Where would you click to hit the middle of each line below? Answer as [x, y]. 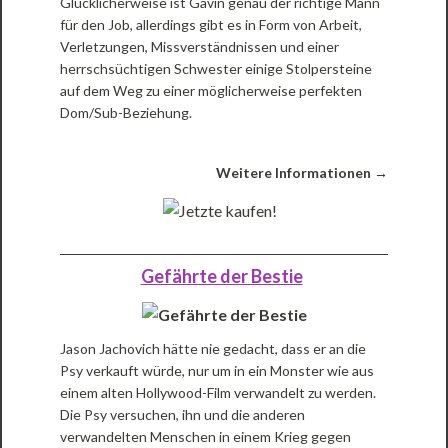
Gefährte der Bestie [221, 276]
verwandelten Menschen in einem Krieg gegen [206, 437]
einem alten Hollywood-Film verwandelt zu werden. [218, 393]
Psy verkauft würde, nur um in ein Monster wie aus [217, 371]
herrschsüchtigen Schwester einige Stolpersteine [216, 69]
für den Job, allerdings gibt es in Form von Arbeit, [211, 25]
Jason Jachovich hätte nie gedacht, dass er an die [213, 349]
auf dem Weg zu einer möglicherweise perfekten [211, 91]
